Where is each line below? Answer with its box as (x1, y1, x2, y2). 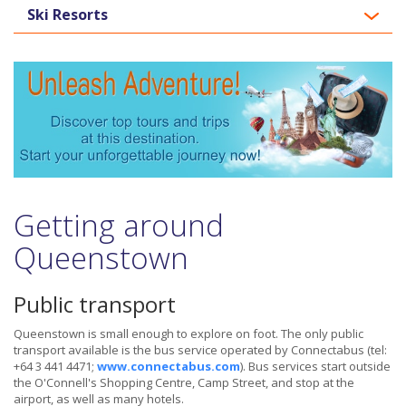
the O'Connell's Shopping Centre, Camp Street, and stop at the (14, 374, 354, 391)
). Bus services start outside (240, 358, 391, 375)
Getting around (14, 205, 224, 246)
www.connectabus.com (97, 358, 240, 375)
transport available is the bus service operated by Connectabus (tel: (14, 342, 387, 359)
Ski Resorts (27, 5, 108, 25)
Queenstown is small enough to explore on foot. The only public (14, 325, 363, 343)
